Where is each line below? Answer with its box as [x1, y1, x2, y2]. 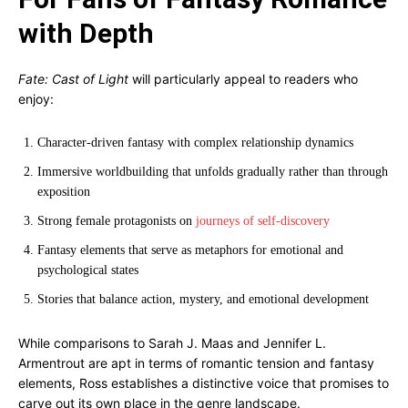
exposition [37, 185, 90, 199]
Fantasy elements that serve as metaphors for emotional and [37, 243, 343, 257]
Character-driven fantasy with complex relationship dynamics [37, 136, 353, 149]
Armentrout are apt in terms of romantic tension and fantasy [18, 355, 374, 371]
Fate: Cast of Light [18, 71, 128, 87]
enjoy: [18, 91, 54, 107]
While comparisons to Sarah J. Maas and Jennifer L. [18, 335, 326, 351]
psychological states [37, 263, 138, 277]
